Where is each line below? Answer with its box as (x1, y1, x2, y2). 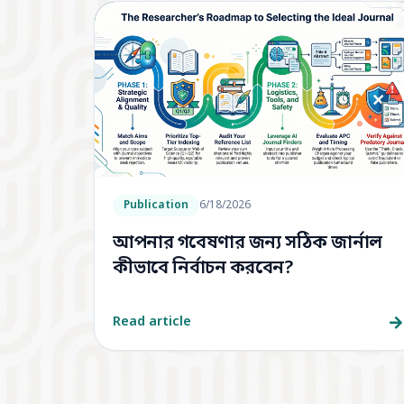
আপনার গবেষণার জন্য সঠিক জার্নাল (113, 232, 382, 256)
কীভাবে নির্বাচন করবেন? (113, 257, 293, 281)
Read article (113, 314, 191, 332)
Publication (124, 198, 188, 214)
